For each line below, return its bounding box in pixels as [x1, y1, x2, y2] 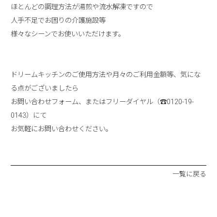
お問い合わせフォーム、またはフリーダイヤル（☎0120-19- [11, 97, 194, 106]
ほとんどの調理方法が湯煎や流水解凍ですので [11, 2, 154, 11]
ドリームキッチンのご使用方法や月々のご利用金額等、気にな [11, 70, 201, 79]
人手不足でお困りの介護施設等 [11, 16, 106, 25]
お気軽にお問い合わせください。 [11, 124, 113, 133]
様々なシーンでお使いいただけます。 [11, 30, 125, 38]
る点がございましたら [11, 84, 79, 93]
